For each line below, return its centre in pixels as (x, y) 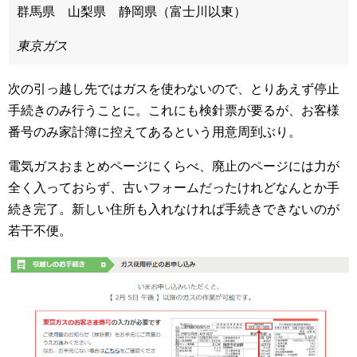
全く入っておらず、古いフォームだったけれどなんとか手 (174, 188)
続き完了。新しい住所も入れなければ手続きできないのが (174, 209)
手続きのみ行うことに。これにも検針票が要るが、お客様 (174, 110)
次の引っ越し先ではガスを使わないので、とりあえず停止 (174, 89)
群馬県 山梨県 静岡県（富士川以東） (131, 12)
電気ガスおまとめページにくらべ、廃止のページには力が (174, 166)
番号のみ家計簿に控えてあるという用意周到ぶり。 (155, 132)
